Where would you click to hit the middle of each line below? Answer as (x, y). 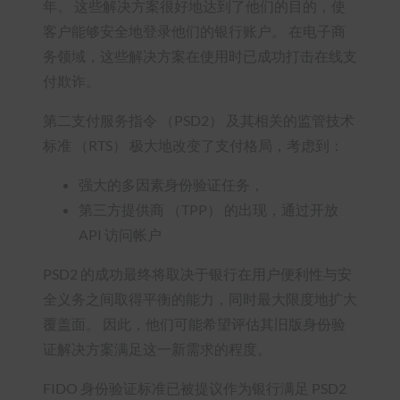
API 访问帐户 (120, 234)
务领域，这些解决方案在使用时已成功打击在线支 (200, 55)
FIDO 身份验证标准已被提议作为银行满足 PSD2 (195, 387)
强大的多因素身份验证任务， (171, 184)
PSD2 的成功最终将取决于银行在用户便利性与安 (197, 273)
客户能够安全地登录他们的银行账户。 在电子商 (194, 30)
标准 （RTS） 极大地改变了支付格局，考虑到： (193, 145)
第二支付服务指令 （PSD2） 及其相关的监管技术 (199, 120)
